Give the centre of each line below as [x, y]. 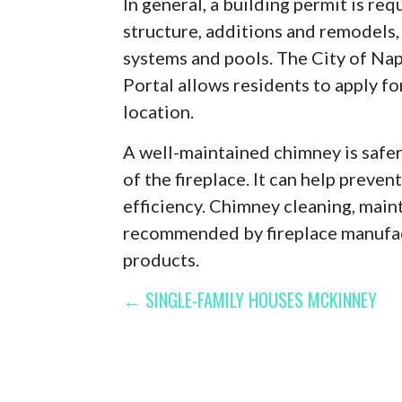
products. [162, 259]
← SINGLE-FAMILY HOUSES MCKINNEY [250, 299]
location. [159, 111]
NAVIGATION [201, 343]
